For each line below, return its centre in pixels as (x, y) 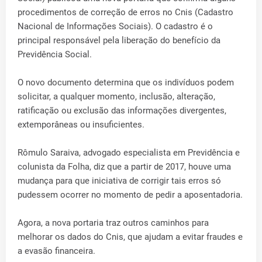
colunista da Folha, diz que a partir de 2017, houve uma (124, 167)
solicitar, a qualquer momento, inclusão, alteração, (116, 97)
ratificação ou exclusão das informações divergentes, (122, 111)
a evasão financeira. (56, 251)
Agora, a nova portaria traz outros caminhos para (113, 223)
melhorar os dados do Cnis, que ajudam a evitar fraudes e (130, 237)
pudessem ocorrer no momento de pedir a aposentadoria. (130, 195)
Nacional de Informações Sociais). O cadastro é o (115, 27)
